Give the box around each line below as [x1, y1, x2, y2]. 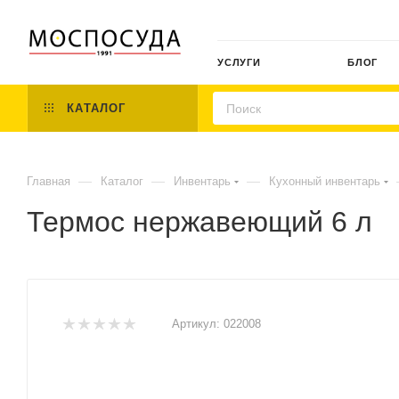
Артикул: [172, 317, 220, 330]
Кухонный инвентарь [269, 175, 380, 188]
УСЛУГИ [217, 57, 261, 68]
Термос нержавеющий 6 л [27, 206, 372, 238]
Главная [27, 175, 70, 188]
